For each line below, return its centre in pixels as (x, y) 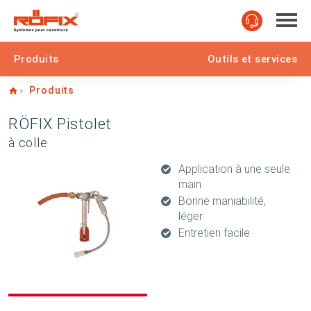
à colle (28, 143)
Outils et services (252, 59)
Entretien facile (214, 233)
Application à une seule (234, 169)
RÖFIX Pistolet (60, 124)
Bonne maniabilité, (222, 201)
